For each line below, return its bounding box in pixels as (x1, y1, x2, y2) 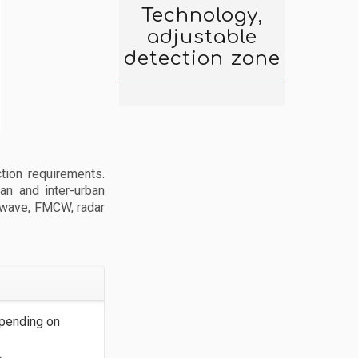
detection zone (123, 48, 280, 70)
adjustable (146, 26, 257, 48)
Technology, (141, 5, 263, 26)
